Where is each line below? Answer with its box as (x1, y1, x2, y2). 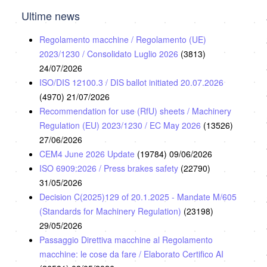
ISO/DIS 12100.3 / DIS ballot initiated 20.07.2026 (39, 76, 223, 89)
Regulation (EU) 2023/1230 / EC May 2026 (39, 119, 203, 132)
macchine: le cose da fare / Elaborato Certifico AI (39, 248, 223, 260)
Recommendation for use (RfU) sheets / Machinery (39, 105, 231, 117)
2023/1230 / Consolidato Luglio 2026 (39, 48, 181, 60)
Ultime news (21, 8, 80, 24)
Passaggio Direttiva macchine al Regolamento (39, 234, 213, 246)
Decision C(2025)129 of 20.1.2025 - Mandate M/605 (39, 191, 237, 203)
